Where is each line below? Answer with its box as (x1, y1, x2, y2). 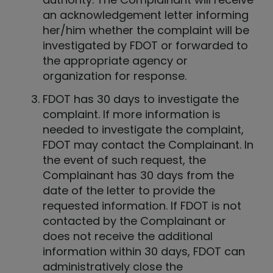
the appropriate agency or (43, 52, 188, 68)
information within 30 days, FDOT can (43, 244, 245, 260)
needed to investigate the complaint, (43, 122, 244, 138)
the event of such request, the (43, 152, 206, 168)
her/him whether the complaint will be (43, 22, 249, 38)
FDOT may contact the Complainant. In (43, 137, 253, 153)
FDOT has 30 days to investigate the (43, 91, 239, 107)
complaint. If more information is (43, 107, 221, 122)
